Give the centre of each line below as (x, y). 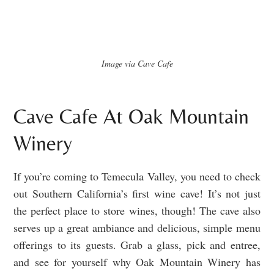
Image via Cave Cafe (137, 63)
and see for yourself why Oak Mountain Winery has (137, 261)
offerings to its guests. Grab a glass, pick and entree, (137, 244)
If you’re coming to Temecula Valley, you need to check (137, 176)
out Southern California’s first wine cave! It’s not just (137, 193)
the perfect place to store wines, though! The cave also (137, 210)
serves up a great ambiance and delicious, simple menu (137, 227)
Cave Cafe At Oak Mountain (131, 116)
